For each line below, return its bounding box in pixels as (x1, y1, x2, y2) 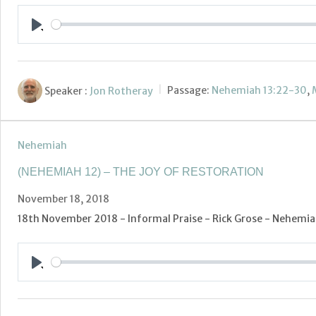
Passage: (167, 84, 209, 97)
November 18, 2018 (18, 193, 109, 205)
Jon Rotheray (90, 84, 153, 97)
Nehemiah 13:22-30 (212, 84, 307, 97)
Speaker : (44, 84, 87, 97)
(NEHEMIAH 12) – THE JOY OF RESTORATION (18, 166, 264, 178)
